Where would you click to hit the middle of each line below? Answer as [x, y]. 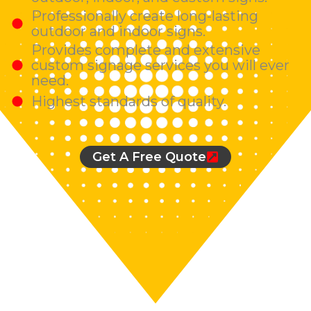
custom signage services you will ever [160, 65]
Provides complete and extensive [146, 50]
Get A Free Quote [149, 157]
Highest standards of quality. [129, 101]
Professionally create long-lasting [145, 16]
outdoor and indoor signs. [118, 31]
